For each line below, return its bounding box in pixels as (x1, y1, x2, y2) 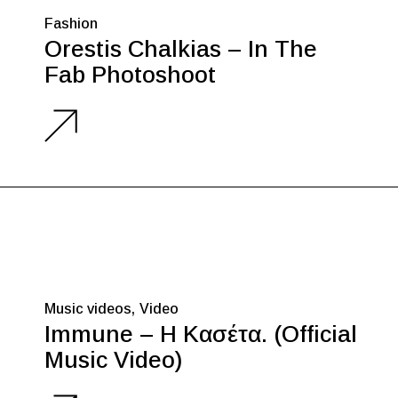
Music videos (44, 301, 131, 317)
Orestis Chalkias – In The (44, 35, 317, 62)
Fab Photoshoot (44, 60, 216, 88)
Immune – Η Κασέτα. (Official (44, 320, 357, 347)
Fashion (44, 16, 98, 32)
